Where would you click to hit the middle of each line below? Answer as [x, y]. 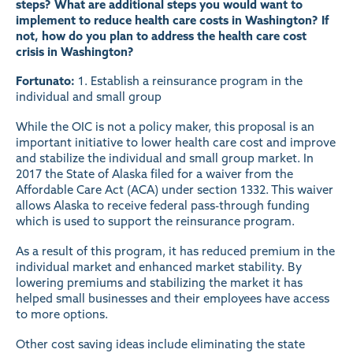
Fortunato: [45, 81]
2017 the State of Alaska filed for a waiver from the [154, 174]
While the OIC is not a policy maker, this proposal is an [165, 126]
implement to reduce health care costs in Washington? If [173, 20]
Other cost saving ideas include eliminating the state [160, 344]
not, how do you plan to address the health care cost [161, 35]
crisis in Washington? [75, 51]
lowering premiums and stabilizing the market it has [159, 282]
